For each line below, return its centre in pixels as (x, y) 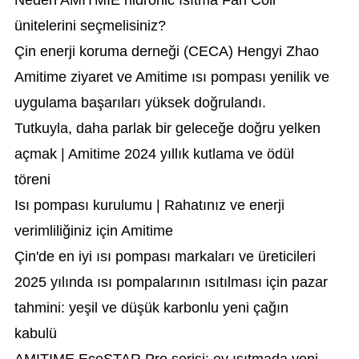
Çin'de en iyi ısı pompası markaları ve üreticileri (165, 256)
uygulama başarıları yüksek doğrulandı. (140, 103)
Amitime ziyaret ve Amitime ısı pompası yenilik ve (171, 77)
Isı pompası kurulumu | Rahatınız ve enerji (149, 205)
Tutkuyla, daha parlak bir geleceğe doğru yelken (167, 128)
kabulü (35, 333)
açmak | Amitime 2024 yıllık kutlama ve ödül (154, 154)
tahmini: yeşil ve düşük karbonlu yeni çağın (151, 308)
